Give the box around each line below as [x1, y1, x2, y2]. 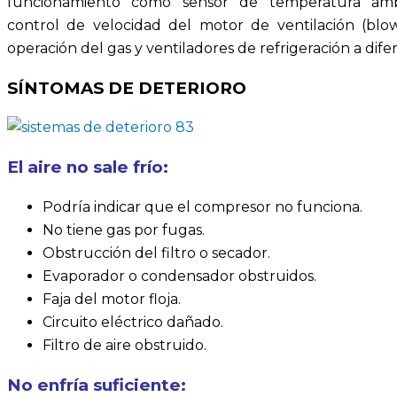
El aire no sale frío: [7, 157, 168, 178]
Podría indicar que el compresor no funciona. [43, 198, 362, 215]
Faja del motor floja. [43, 290, 181, 307]
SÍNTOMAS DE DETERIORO [7, 77, 246, 98]
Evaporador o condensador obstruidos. [43, 267, 316, 284]
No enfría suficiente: [7, 374, 186, 395]
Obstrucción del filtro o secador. [43, 244, 270, 261]
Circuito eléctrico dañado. [43, 313, 223, 331]
